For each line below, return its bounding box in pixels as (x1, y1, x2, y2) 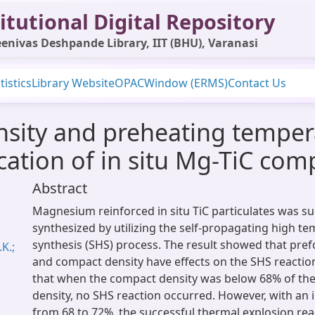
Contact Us (228, 75, 286, 91)
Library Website (32, 75, 115, 91)
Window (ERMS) (144, 75, 228, 91)
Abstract (32, 179, 87, 198)
